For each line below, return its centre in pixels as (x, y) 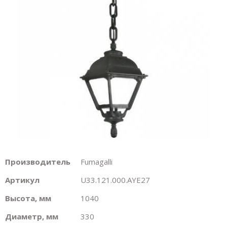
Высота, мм (28, 198)
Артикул (22, 180)
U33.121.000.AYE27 (115, 180)
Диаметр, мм (32, 216)
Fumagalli (97, 162)
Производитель (38, 162)
